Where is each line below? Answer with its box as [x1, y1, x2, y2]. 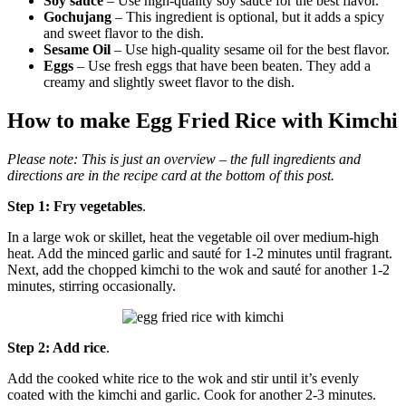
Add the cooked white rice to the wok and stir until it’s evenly [7, 371, 359, 387]
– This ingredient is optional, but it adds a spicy [111, 9, 384, 25]
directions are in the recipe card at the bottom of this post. [7, 168, 334, 184]
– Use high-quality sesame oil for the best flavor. [111, 42, 390, 58]
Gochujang [43, 9, 111, 25]
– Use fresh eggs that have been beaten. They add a [73, 58, 371, 74]
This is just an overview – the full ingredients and [82, 151, 361, 168]
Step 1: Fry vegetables [7, 198, 142, 215]
